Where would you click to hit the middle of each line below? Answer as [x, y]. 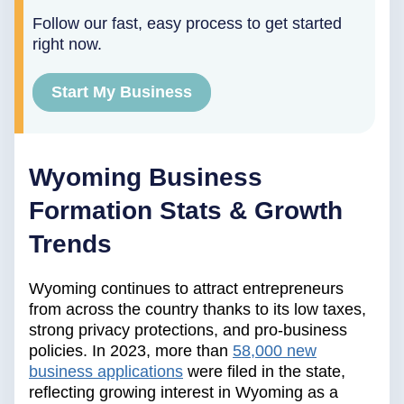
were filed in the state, [266, 372]
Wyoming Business [146, 178]
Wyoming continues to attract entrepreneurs [186, 289]
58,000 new [275, 351]
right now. [67, 45]
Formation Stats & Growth [186, 211]
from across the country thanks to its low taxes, [197, 310]
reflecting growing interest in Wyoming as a [184, 393]
